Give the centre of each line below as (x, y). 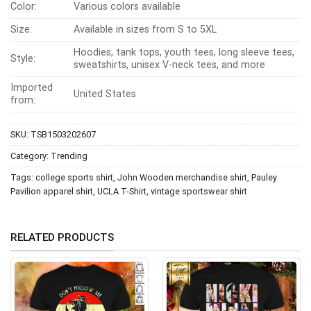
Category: (31, 155)
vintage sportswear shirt (199, 191)
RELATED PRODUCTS (62, 238)
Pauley (264, 177)
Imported (32, 87)
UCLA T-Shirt (122, 191)
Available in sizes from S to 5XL (145, 29)
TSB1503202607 (63, 134)
